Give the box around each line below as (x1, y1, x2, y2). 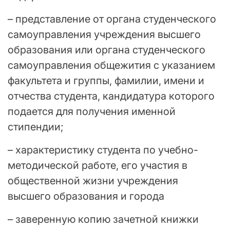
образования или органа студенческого (8, 44, 205, 56)
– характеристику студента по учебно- (8, 144, 198, 157)
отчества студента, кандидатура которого (8, 90, 215, 103)
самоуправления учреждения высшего (8, 28, 201, 41)
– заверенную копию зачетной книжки (8, 213, 199, 226)
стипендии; (8, 121, 64, 133)
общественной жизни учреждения (8, 175, 178, 187)
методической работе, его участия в (8, 159, 187, 172)
